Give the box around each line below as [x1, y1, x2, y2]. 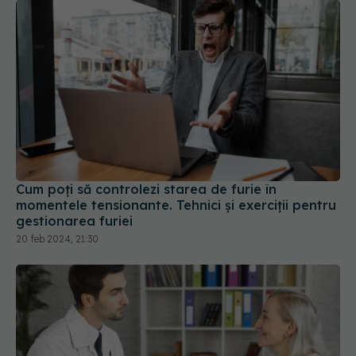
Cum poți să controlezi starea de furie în [16, 144, 277, 161]
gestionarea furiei [16, 176, 133, 192]
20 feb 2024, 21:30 [16, 195, 99, 208]
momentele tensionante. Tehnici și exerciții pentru [16, 160, 336, 176]
